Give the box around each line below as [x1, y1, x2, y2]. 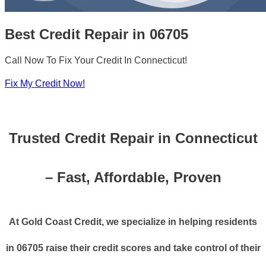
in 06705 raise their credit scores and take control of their [5, 243, 261, 254]
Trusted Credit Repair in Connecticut [8, 130, 258, 147]
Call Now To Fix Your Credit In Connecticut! [5, 55, 187, 66]
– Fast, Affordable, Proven [45, 169, 221, 186]
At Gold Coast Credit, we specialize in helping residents [9, 217, 257, 227]
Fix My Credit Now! [5, 78, 85, 89]
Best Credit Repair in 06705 [5, 26, 188, 42]
